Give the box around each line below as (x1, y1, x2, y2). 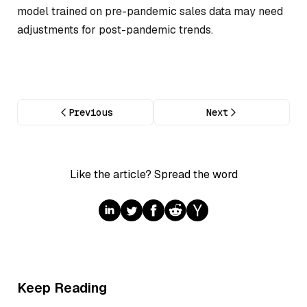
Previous (68, 106, 112, 119)
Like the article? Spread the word (69, 167, 238, 182)
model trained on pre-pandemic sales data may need (17, 3, 283, 19)
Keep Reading (17, 279, 107, 297)
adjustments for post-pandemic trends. (17, 22, 213, 37)
